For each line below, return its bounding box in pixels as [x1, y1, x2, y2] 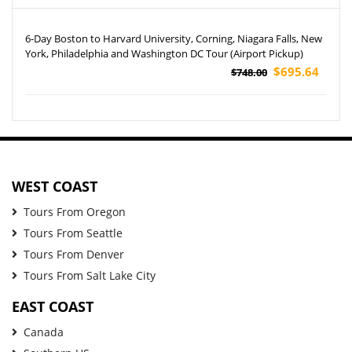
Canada [24, 324, 64, 339]
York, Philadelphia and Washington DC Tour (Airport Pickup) [25, 46, 303, 60]
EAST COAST [12, 296, 93, 316]
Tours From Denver [24, 246, 124, 262]
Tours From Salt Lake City [24, 267, 156, 283]
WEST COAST [12, 176, 97, 196]
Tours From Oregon [24, 203, 126, 219]
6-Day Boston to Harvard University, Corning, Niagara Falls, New [25, 31, 322, 46]
